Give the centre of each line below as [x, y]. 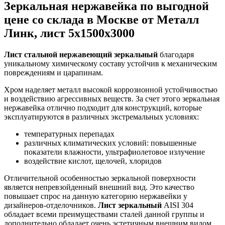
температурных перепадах [69, 134]
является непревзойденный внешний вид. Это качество [99, 187]
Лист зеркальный [130, 205]
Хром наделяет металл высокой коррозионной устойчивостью [111, 90]
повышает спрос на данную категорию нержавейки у [96, 196]
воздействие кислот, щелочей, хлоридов [93, 161]
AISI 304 [178, 205]
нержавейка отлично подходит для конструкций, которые [103, 108]
